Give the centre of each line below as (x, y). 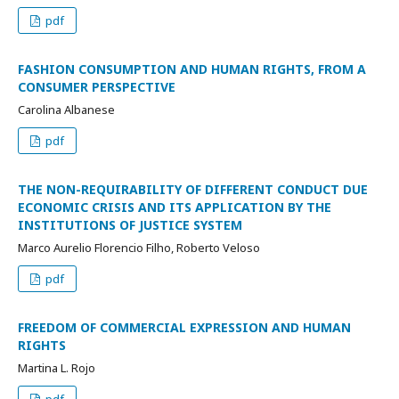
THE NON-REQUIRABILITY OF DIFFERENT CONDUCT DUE (193, 189)
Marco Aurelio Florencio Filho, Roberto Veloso (139, 248)
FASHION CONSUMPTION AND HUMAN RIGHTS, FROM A (192, 69)
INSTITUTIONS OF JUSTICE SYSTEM (130, 225)
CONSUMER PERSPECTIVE (97, 87)
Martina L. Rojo (57, 368)
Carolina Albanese (66, 110)
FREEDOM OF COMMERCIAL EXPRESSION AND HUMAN (184, 327)
